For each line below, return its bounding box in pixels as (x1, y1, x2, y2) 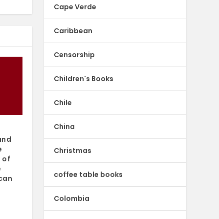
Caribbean (54, 25, 93, 36)
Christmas (54, 145, 92, 155)
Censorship (54, 49, 95, 60)
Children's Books (54, 73, 114, 84)
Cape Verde (54, 1, 97, 12)
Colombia (54, 193, 90, 203)
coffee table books (54, 169, 123, 179)
